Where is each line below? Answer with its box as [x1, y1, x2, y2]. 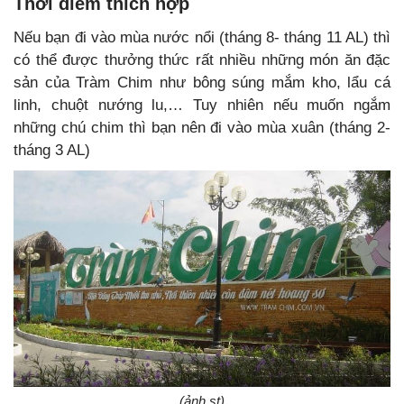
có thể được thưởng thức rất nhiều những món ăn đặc [14, 51, 390, 69]
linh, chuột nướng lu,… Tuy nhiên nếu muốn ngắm [14, 96, 390, 115]
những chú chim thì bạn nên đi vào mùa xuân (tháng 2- [14, 119, 390, 137]
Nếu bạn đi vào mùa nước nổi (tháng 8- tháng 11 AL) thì [14, 29, 390, 47]
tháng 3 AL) [14, 142, 90, 160]
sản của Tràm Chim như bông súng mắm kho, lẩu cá [14, 74, 390, 92]
